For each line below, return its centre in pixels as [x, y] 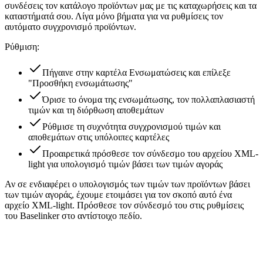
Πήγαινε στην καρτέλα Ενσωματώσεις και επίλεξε [136, 72]
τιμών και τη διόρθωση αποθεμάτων [96, 110]
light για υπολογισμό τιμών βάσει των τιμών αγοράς [125, 164]
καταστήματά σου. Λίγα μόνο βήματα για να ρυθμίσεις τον [114, 16]
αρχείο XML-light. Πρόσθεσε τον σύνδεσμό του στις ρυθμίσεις [124, 205]
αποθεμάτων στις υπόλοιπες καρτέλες [99, 137]
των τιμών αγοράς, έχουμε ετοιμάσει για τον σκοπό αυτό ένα [118, 194]
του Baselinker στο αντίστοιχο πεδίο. [73, 215]
